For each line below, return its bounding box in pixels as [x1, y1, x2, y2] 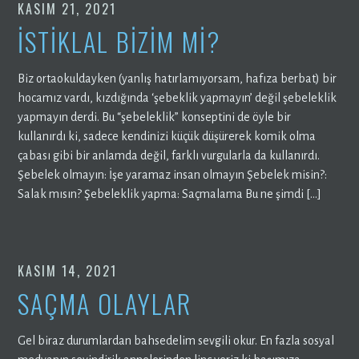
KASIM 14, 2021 [18, 260, 118, 280]
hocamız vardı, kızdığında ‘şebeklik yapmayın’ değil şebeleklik [18, 91, 337, 104]
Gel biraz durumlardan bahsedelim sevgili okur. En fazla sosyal [18, 333, 335, 347]
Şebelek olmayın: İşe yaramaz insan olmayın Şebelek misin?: [18, 167, 328, 181]
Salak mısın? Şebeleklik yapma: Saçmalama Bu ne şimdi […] [18, 187, 322, 200]
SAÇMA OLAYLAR [18, 284, 192, 322]
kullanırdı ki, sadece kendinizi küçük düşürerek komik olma [18, 129, 317, 143]
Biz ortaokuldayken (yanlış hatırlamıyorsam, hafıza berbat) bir [18, 71, 337, 85]
